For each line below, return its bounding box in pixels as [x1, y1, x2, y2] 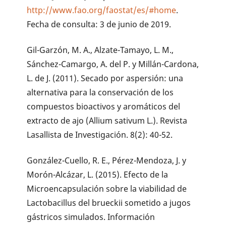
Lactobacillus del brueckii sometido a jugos [27, 197, 191, 208]
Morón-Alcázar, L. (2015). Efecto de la [27, 168, 168, 180]
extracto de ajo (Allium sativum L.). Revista [27, 115, 188, 126]
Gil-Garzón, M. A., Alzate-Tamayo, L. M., [27, 44, 174, 55]
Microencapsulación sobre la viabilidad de [27, 183, 187, 194]
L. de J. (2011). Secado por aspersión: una [27, 72, 184, 84]
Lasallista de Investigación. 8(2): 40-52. [27, 129, 173, 140]
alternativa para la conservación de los [27, 86, 174, 98]
